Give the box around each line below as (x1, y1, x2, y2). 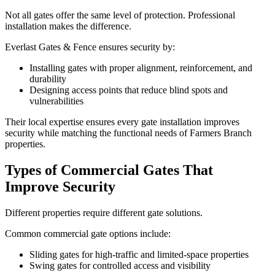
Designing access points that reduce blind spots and (29, 85, 228, 96)
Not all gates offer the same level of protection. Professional (5, 10, 235, 21)
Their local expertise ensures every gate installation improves (5, 117, 239, 128)
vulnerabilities (29, 96, 83, 107)
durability (29, 74, 66, 85)
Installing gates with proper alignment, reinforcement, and (29, 63, 252, 74)
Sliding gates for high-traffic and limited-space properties (29, 249, 249, 260)
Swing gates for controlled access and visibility (29, 260, 211, 271)
